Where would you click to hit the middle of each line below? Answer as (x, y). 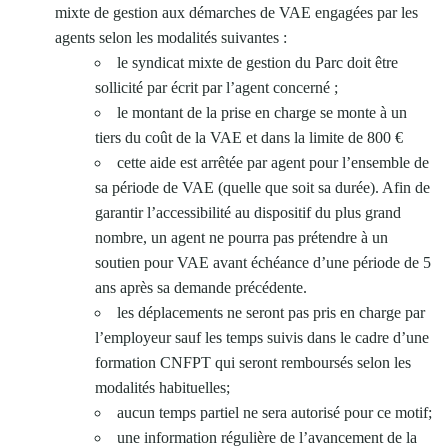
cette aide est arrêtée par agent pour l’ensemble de (273, 162)
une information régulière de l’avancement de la (267, 437)
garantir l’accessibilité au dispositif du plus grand (248, 212)
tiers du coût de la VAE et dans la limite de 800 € (249, 137)
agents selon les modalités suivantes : (171, 37)
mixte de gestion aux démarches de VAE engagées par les (236, 12)
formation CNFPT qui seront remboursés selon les (253, 362)
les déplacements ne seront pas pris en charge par (271, 312)
